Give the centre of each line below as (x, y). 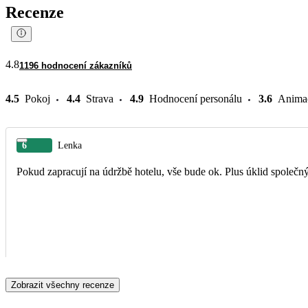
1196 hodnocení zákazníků (76, 65)
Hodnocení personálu (196, 98)
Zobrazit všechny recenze (63, 285)
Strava (100, 98)
